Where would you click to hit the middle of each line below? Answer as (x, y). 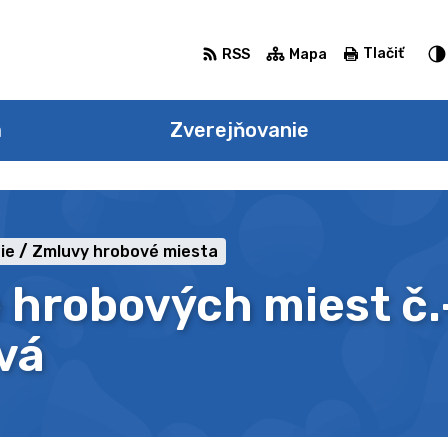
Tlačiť (383, 53)
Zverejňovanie (239, 130)
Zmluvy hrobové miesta (125, 251)
